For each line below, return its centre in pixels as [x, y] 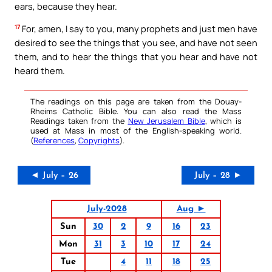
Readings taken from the [79, 121]
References [54, 141]
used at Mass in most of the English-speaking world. [136, 131]
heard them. [40, 71]
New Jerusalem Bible [166, 121]
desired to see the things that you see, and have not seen [136, 43]
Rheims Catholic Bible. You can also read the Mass [136, 111]
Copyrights [99, 141]
